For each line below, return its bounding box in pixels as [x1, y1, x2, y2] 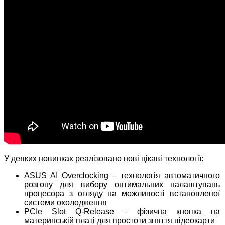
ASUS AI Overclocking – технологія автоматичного [24, 171, 220, 180]
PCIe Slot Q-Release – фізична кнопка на [24, 207, 220, 216]
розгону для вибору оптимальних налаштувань [24, 180, 220, 189]
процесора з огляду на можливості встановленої [24, 189, 220, 198]
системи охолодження [24, 198, 107, 207]
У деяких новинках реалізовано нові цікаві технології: [4, 154, 203, 163]
